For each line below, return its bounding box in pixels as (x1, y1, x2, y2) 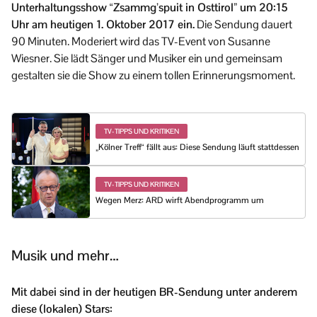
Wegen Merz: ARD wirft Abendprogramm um (96, 195, 264, 207)
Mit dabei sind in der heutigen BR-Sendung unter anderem (11, 284, 297, 300)
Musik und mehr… (11, 246, 119, 265)
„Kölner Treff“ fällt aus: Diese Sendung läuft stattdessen (96, 142, 299, 154)
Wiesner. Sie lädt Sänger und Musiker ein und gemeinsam (11, 50, 282, 66)
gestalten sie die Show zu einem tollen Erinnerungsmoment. (11, 67, 295, 83)
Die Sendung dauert (195, 16, 292, 32)
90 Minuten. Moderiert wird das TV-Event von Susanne (11, 33, 270, 49)
